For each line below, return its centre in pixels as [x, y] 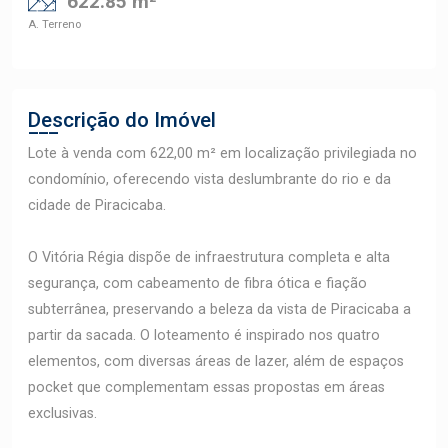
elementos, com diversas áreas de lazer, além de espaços [216, 361]
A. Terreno [54, 24]
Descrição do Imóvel [122, 120]
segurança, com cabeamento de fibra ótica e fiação [197, 283]
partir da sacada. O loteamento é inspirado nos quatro [204, 335]
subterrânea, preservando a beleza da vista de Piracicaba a [219, 309]
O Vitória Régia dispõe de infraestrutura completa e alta [209, 257]
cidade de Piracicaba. [97, 205]
